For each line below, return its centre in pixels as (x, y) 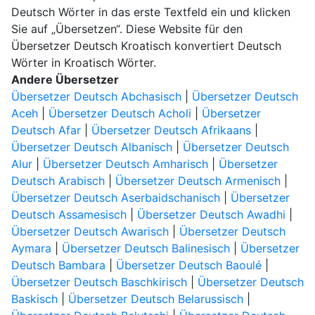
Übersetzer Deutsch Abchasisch (96, 96)
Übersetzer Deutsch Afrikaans (171, 130)
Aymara (31, 248)
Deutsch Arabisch (58, 181)
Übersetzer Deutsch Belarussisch (155, 299)
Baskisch (34, 299)
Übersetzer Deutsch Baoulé (188, 265)
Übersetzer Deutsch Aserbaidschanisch (115, 198)
